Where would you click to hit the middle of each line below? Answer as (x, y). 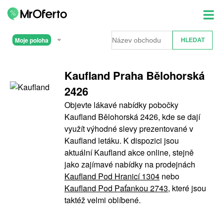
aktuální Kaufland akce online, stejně (129, 152)
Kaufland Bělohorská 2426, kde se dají (132, 116)
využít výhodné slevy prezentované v (129, 128)
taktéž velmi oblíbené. (103, 200)
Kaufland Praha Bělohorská (135, 75)
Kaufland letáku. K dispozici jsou (122, 140)
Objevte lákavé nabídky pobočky (121, 105)
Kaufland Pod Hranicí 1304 (112, 176)
